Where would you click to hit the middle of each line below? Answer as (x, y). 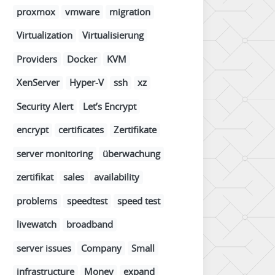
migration (130, 11)
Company (101, 248)
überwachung (131, 153)
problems (37, 200)
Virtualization (45, 35)
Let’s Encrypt (110, 106)
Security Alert (45, 106)
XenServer (38, 83)
